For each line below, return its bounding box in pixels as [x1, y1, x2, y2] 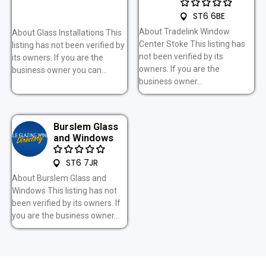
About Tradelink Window [139, 26, 230, 36]
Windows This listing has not [12, 185, 117, 195]
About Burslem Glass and [12, 173, 106, 183]
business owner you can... [12, 65, 107, 75]
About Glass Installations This [12, 28, 122, 38]
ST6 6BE [193, 9, 225, 22]
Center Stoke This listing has [139, 39, 245, 49]
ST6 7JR [66, 156, 98, 169]
